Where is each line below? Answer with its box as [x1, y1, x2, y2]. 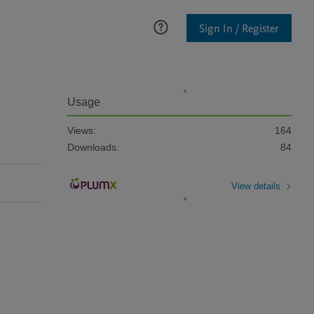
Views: [67, 125, 96, 136]
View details [231, 180, 280, 191]
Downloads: [67, 142, 119, 153]
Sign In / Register [199, 20, 279, 36]
